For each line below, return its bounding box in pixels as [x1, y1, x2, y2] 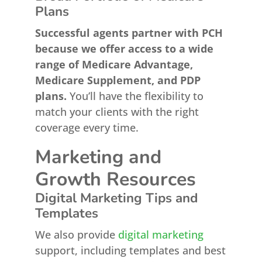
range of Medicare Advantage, [35, 57, 193, 71]
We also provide [35, 227, 118, 242]
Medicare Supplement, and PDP [35, 73, 201, 87]
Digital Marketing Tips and [35, 189, 198, 207]
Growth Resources [35, 167, 196, 192]
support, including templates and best [35, 243, 226, 257]
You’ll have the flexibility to [66, 89, 204, 103]
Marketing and [35, 144, 161, 170]
